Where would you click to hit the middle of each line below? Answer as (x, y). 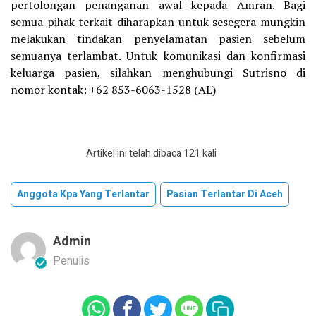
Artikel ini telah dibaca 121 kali (151, 154)
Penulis (71, 261)
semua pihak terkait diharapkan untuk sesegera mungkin (158, 22)
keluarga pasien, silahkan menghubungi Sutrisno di (158, 73)
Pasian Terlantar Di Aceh (225, 195)
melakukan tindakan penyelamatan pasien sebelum (158, 39)
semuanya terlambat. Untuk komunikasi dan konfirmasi (158, 56)
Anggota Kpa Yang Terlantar (83, 195)
